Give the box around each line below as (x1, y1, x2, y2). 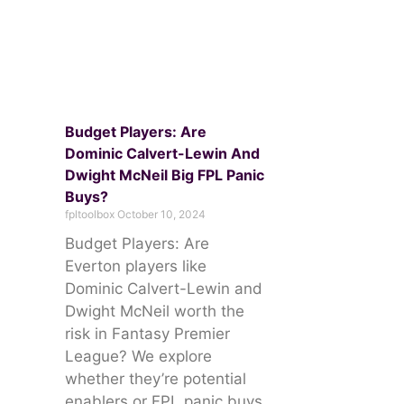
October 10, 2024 (117, 207, 206, 221)
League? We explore (65, 346, 212, 365)
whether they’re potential (65, 369, 246, 388)
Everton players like (65, 256, 207, 275)
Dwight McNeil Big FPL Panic (65, 165, 264, 184)
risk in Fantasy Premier (65, 324, 230, 343)
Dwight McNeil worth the (65, 301, 244, 320)
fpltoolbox (65, 207, 117, 221)
